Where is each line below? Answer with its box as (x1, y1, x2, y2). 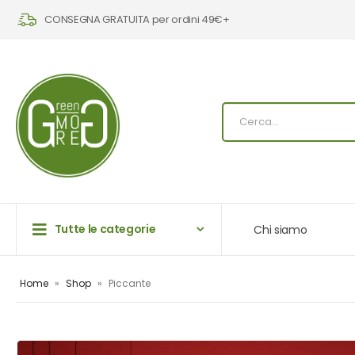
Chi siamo (254, 221, 307, 238)
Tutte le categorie (54, 221, 156, 237)
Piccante (109, 277, 151, 291)
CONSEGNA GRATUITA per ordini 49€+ (44, 12, 230, 27)
